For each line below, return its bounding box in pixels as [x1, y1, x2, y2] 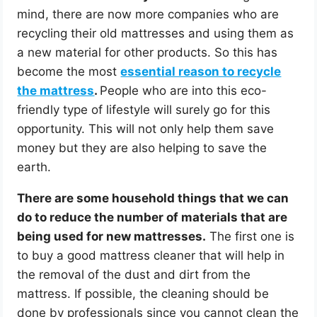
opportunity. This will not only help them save [17, 121, 275, 136]
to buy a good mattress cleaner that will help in [17, 248, 285, 263]
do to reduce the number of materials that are [17, 209, 288, 224]
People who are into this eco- [100, 83, 267, 98]
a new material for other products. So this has [17, 45, 278, 59]
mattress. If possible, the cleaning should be [17, 286, 270, 301]
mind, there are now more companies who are [17, 6, 279, 21]
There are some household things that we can [17, 190, 289, 205]
